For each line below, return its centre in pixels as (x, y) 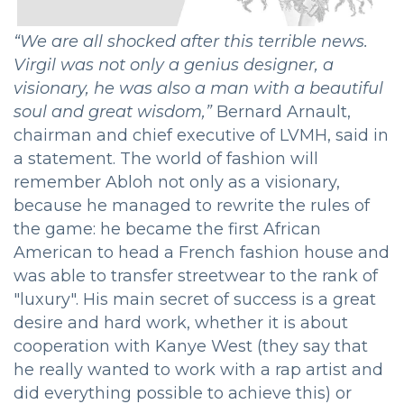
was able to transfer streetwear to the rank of (196, 276)
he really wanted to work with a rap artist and (198, 370)
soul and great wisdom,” (113, 112)
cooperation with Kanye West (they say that (191, 347)
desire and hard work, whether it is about (181, 323)
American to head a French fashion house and (202, 253)
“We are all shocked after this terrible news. (191, 42)
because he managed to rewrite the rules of (192, 206)
